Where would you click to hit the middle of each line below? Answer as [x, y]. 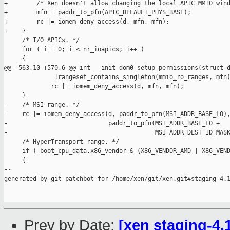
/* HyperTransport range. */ [62, 142]
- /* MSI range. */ [42, 105]
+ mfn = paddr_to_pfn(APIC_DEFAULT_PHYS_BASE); [98, 13]
